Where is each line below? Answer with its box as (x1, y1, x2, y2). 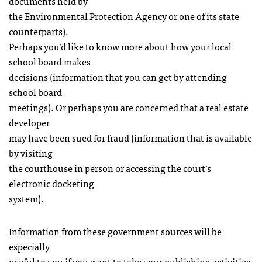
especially (9, 239, 50, 254)
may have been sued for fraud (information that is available (9, 130, 252, 145)
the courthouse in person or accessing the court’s (9, 160, 211, 175)
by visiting (9, 145, 53, 160)
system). (9, 191, 44, 206)
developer (9, 115, 50, 130)
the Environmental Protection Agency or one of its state (9, 8, 239, 23)
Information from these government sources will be (9, 223, 222, 239)
